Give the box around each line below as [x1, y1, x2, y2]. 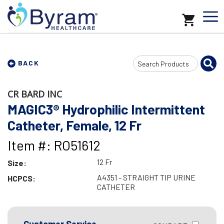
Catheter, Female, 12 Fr [7, 117, 141, 133]
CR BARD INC [7, 88, 62, 100]
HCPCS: [7, 173, 35, 183]
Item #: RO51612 [7, 137, 100, 153]
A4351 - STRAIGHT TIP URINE [96, 172, 195, 182]
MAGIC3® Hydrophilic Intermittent [7, 101, 205, 117]
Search [132, 57, 155, 67]
